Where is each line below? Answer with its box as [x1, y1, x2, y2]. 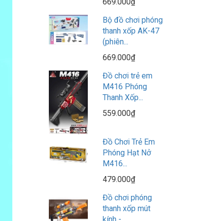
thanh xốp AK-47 [102, 26, 159, 36]
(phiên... [102, 37, 128, 47]
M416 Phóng [102, 82, 147, 92]
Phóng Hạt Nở [102, 147, 151, 157]
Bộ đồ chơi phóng [102, 15, 163, 25]
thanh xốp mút [102, 203, 150, 213]
